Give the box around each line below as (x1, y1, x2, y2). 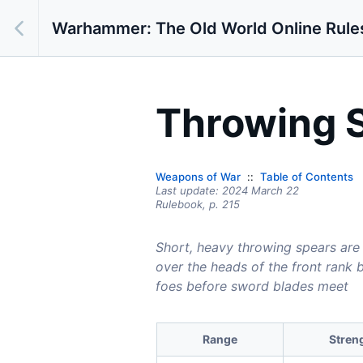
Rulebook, (156, 198, 209, 211)
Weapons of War (156, 170, 241, 184)
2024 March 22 (222, 184, 299, 198)
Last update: (156, 184, 222, 198)
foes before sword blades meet (156, 278, 348, 295)
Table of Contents (260, 170, 353, 184)
